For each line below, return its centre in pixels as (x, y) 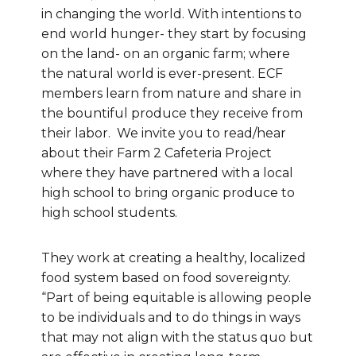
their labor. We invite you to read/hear (164, 133)
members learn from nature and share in (171, 94)
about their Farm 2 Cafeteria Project (157, 153)
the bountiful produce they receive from (172, 114)
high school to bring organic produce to (168, 193)
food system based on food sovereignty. (166, 278)
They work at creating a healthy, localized (174, 258)
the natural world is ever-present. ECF (162, 74)
